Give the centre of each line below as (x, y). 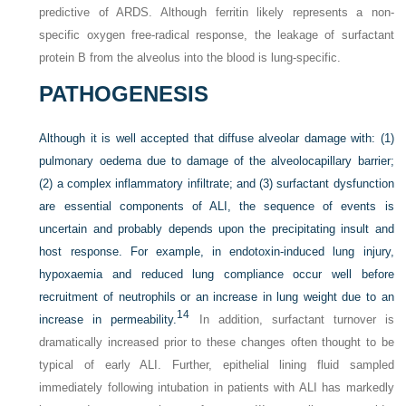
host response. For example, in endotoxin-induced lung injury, (217, 252)
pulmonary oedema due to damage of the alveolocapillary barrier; (217, 161)
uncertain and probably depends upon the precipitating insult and (217, 229)
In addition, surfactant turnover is (292, 320)
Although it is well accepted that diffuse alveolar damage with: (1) (217, 139)
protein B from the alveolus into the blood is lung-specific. (190, 58)
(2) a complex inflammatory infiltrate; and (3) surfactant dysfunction (217, 184)
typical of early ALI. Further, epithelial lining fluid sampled (217, 365)
